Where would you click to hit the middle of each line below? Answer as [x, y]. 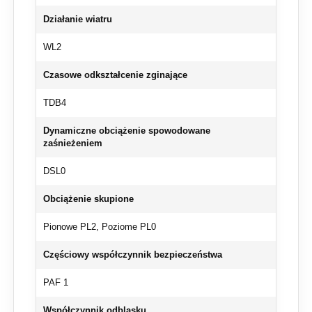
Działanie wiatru [78, 20]
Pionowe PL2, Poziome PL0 [100, 227]
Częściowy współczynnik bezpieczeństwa [133, 255]
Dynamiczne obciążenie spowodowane [127, 131]
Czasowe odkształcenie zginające [115, 76]
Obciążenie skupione [88, 200]
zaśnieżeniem [73, 144]
